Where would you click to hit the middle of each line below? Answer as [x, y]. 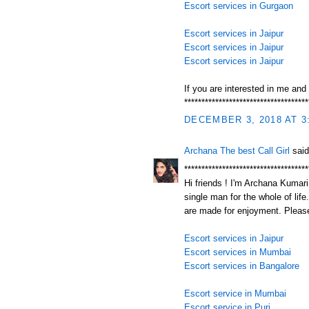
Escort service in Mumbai [235, 293]
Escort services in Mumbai [238, 252]
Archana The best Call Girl [237, 151]
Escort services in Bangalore [242, 266]
